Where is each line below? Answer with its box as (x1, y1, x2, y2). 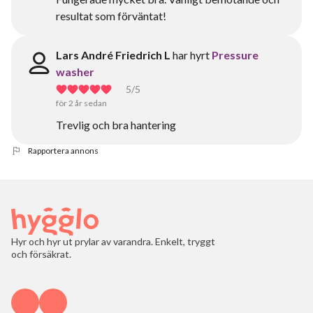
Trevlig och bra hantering (56, 118, 176, 131)
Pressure (212, 48, 259, 61)
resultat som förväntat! (56, 9, 166, 22)
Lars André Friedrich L (56, 48, 170, 61)
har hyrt (173, 48, 210, 61)
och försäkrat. (11, 248, 71, 260)
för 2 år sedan (56, 98, 107, 108)
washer (56, 65, 94, 78)
